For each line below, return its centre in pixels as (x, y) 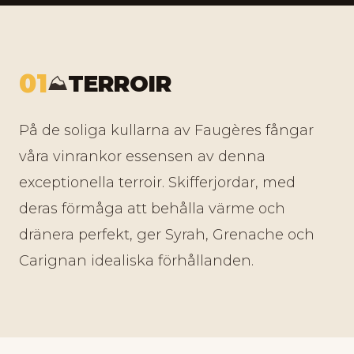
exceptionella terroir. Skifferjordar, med (157, 183)
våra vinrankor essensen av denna (142, 156)
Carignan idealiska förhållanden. (136, 261)
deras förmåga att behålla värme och (152, 209)
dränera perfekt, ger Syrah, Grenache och (167, 235)
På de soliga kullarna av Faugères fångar (166, 130)
